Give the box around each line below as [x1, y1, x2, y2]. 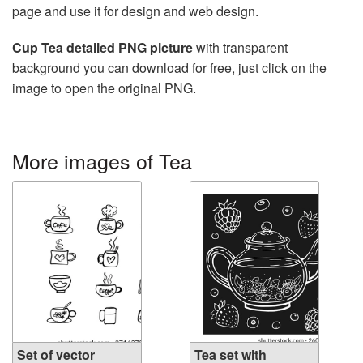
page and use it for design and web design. [12, 2, 258, 21]
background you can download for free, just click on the [12, 58, 327, 78]
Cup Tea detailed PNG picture [12, 38, 193, 58]
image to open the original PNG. [12, 79, 196, 98]
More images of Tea [12, 146, 192, 176]
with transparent [193, 38, 288, 58]
